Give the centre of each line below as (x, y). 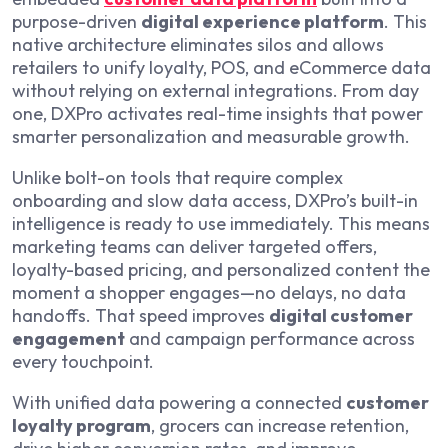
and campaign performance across (270, 338)
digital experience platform (262, 21)
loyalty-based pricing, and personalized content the (221, 269)
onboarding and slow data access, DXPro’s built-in (215, 200)
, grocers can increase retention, (280, 425)
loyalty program (81, 425)
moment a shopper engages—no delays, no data (209, 292)
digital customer (341, 315)
